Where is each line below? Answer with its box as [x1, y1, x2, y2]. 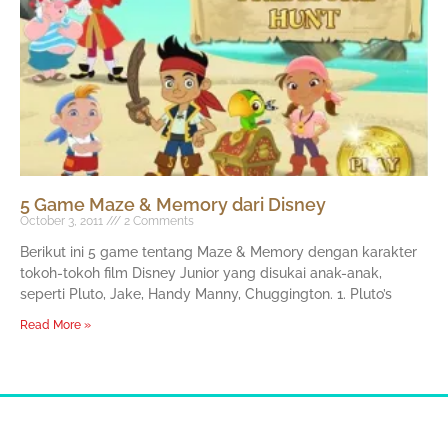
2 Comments [121, 214, 194, 229]
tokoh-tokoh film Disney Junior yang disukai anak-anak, [20, 265, 382, 282]
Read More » [20, 318, 91, 333]
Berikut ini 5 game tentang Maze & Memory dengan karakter [20, 244, 417, 261]
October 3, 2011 [20, 214, 106, 229]
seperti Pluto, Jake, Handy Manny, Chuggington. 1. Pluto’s [20, 286, 392, 303]
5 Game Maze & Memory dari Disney [20, 194, 326, 216]
